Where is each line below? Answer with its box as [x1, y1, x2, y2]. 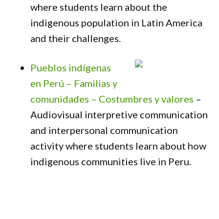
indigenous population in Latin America [30, 17, 203, 28]
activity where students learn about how [30, 140, 207, 152]
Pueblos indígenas [30, 62, 111, 73]
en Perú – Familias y [30, 77, 118, 89]
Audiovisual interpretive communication [30, 109, 208, 120]
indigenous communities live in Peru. [30, 155, 192, 167]
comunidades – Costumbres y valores [30, 93, 194, 105]
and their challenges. [30, 32, 121, 44]
